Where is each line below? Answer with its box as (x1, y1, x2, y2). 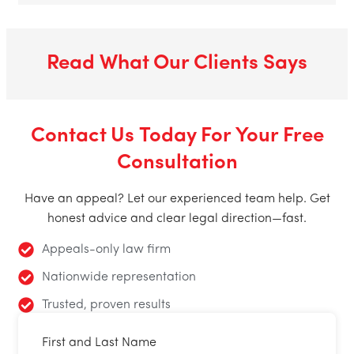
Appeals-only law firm (42, 243, 171, 256)
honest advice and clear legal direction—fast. (47, 212, 307, 225)
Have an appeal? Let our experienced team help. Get (24, 192, 330, 205)
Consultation (116, 152, 238, 174)
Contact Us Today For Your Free (30, 125, 324, 147)
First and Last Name (42, 336, 156, 349)
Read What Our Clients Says (47, 52, 307, 74)
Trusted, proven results (42, 298, 171, 311)
